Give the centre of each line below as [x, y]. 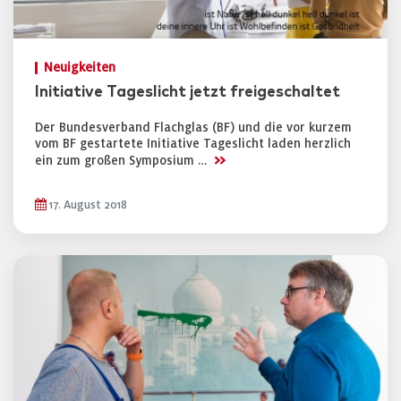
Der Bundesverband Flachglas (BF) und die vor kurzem [193, 128]
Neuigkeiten [80, 68]
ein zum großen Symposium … [123, 161]
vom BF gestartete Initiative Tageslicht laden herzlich [193, 144]
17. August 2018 [87, 205]
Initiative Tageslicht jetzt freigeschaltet [188, 92]
